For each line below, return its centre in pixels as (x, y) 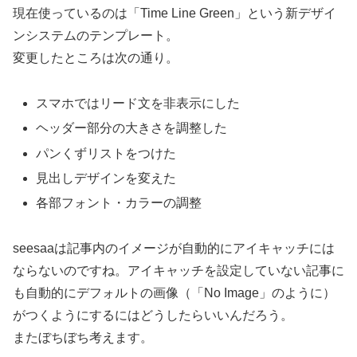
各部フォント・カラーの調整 (119, 202)
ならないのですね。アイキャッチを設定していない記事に (178, 270)
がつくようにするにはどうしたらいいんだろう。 (153, 315)
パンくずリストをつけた (106, 153)
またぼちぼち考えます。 (83, 337)
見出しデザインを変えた (106, 178)
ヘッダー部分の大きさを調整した (132, 128)
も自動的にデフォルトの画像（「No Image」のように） (174, 292)
